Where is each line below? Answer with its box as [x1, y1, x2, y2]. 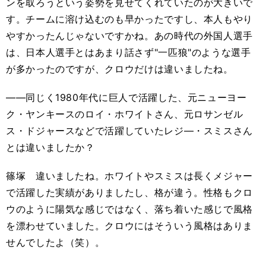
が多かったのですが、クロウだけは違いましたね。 [6, 63, 233, 75]
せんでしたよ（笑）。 [6, 236, 105, 248]
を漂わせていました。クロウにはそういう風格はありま [6, 220, 253, 232]
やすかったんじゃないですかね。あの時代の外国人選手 [6, 30, 253, 42]
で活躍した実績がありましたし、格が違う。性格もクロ [6, 186, 253, 198]
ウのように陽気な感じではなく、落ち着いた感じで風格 [6, 203, 253, 215]
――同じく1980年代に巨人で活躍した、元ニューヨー [6, 91, 247, 103]
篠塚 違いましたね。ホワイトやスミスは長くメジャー [6, 170, 253, 182]
